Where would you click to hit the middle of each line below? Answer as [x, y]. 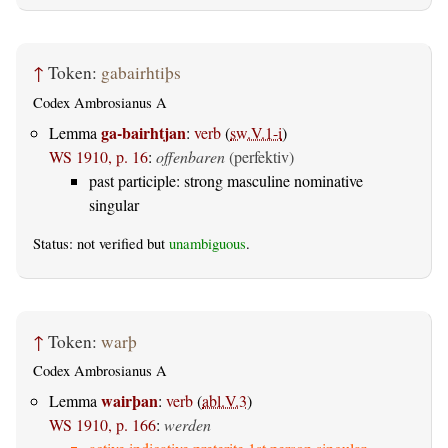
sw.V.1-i [256, 132]
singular [114, 204]
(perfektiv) [261, 156]
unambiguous [207, 243]
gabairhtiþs [141, 73]
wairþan [129, 401]
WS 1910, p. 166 [102, 425]
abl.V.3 [224, 401]
